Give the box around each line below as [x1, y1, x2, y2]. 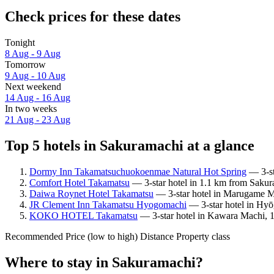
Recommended [5, 231, 63, 242]
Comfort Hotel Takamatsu [29, 177, 130, 188]
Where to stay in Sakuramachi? [5, 254, 203, 270]
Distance [140, 231, 174, 242]
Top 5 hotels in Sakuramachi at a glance [5, 138, 254, 154]
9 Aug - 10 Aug [5, 70, 65, 81]
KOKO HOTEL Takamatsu [29, 210, 138, 221]
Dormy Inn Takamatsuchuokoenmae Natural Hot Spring [29, 166, 246, 177]
